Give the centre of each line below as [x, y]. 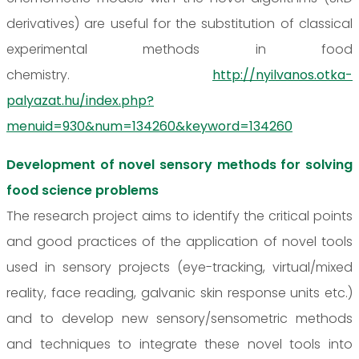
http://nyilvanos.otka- [282, 75]
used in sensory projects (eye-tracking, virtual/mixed [179, 267]
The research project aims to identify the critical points [179, 216]
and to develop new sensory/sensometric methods [179, 318]
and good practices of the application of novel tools [179, 241]
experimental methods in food [179, 49]
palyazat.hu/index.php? [80, 100]
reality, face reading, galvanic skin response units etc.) [179, 292]
